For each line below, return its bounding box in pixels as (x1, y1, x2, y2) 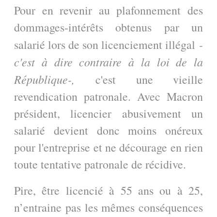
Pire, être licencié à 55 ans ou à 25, (14, 182, 203, 198)
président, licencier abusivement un (14, 106, 203, 122)
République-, (14, 71, 96, 87)
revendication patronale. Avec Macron (14, 89, 203, 105)
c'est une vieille (95, 72, 203, 88)
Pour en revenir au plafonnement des (14, 2, 203, 18)
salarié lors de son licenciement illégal (14, 37, 199, 53)
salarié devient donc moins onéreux (14, 123, 203, 139)
